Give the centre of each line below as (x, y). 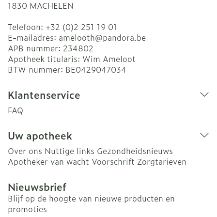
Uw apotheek (40, 135)
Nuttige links (70, 151)
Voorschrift (113, 161)
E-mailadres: (33, 37)
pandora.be (124, 37)
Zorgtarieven (162, 161)
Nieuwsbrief (37, 186)
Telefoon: (27, 27)
